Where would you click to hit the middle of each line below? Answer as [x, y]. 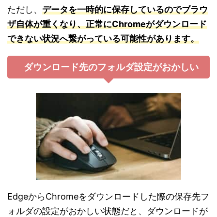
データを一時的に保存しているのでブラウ [125, 9]
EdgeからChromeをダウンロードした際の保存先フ [108, 196]
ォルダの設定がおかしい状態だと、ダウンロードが [108, 211]
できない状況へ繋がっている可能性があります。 [103, 38]
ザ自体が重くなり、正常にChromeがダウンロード [107, 24]
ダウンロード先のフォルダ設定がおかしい [111, 67]
